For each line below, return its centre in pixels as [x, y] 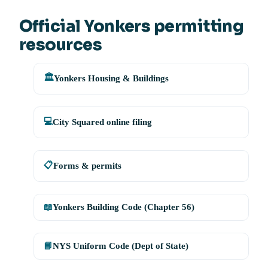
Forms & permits [87, 166]
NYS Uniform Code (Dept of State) [121, 246]
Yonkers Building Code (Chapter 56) [124, 207]
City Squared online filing [102, 122]
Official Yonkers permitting [132, 27]
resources [61, 45]
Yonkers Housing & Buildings [111, 79]
